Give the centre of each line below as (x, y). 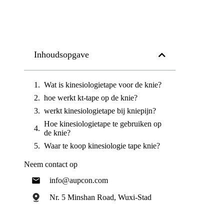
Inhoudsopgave (62, 54)
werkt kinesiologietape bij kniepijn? (100, 111)
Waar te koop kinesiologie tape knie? (102, 146)
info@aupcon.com (78, 180)
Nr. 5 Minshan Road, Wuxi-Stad (100, 197)
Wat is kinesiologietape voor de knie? (103, 85)
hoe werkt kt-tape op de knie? (91, 98)
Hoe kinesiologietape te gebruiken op (103, 124)
